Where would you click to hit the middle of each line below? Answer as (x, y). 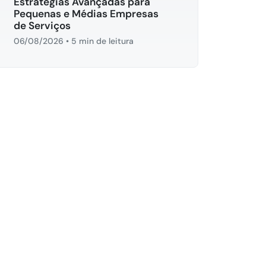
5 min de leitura (102, 41)
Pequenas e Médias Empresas (86, 14)
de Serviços (42, 26)
